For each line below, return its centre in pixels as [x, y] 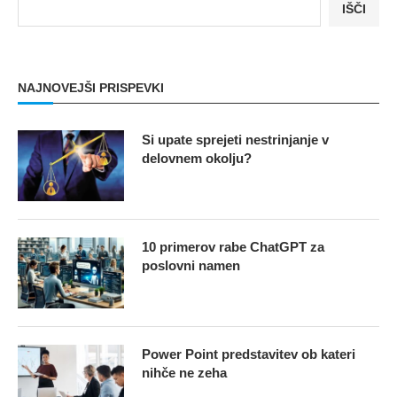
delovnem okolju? [197, 158]
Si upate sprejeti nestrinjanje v [235, 139]
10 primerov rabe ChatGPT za [233, 246]
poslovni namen [191, 265]
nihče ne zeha [184, 372]
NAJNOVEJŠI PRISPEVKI [91, 87]
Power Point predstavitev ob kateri [249, 354]
